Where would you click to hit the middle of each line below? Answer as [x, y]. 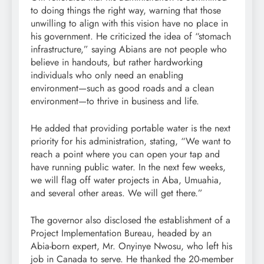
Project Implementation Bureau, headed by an [121, 233]
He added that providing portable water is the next [131, 128]
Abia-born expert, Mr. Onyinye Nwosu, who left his [131, 246]
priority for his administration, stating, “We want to [131, 141]
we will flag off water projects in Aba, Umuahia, [126, 180]
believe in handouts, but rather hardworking [117, 62]
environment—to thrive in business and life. [115, 101]
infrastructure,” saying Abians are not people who [129, 49]
